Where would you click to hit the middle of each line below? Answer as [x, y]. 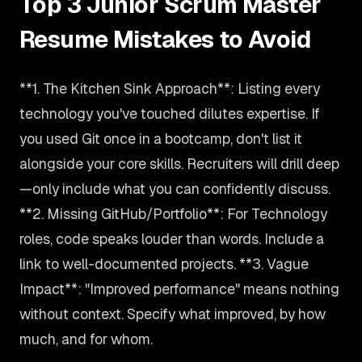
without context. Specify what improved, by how [173, 314]
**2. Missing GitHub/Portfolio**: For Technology [173, 214]
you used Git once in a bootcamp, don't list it [161, 139]
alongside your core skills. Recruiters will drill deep [179, 164]
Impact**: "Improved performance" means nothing [179, 289]
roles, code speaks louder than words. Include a [172, 239]
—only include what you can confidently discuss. [175, 189]
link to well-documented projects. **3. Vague [164, 264]
